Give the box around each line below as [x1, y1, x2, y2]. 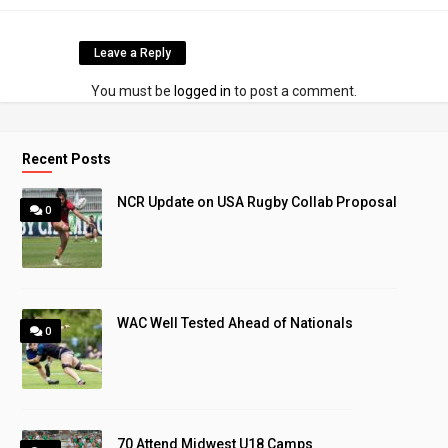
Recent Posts [22, 150, 112, 167]
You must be [91, 82, 174, 99]
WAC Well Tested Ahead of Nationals [117, 314, 354, 331]
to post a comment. [231, 82, 357, 99]
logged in [174, 82, 231, 99]
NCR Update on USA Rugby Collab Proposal [117, 193, 398, 210]
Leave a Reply [94, 45, 171, 60]
